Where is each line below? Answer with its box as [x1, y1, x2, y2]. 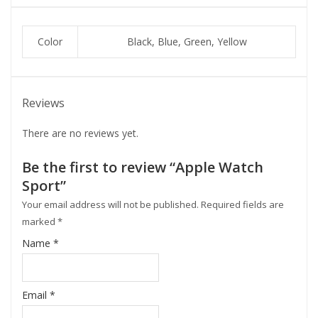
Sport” [22, 176, 66, 195]
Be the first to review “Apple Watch [22, 158, 263, 177]
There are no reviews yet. [22, 126, 138, 140]
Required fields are [201, 198, 284, 211]
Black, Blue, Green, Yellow [126, 35, 247, 48]
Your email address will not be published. [22, 198, 199, 211]
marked [22, 215, 57, 228]
